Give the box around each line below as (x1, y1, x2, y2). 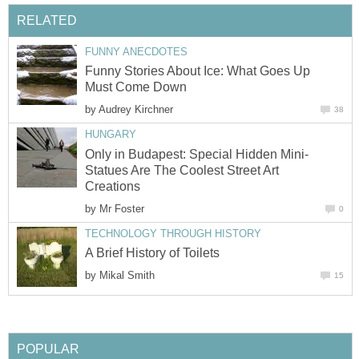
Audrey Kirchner (99, 103, 173, 116)
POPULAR (17, 341, 79, 356)
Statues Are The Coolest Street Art (85, 163, 279, 177)
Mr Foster (99, 202, 144, 215)
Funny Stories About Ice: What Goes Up (85, 64, 310, 79)
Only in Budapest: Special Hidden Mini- (85, 147, 309, 161)
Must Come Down (85, 80, 187, 95)
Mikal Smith (99, 269, 155, 282)
